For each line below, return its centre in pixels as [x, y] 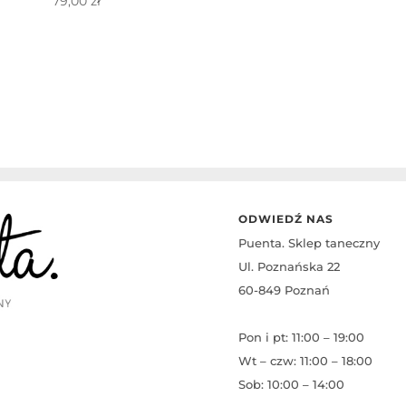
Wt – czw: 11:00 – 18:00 [306, 361]
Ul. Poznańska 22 [290, 267]
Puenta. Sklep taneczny [309, 243]
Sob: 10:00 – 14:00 [292, 385]
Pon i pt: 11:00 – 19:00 [302, 338]
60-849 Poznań [285, 290]
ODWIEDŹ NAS [286, 219]
